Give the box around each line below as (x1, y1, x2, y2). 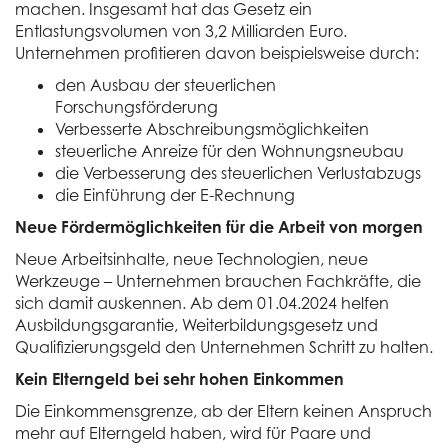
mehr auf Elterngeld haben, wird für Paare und (15, 423, 371, 443)
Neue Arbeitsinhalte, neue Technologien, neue (15, 249, 368, 269)
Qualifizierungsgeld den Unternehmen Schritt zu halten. (15, 337, 433, 357)
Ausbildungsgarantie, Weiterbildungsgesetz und (15, 315, 378, 335)
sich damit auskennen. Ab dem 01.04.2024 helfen (15, 293, 389, 313)
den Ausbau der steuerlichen (55, 75, 276, 95)
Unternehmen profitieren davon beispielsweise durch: (15, 43, 419, 63)
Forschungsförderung (55, 97, 218, 117)
